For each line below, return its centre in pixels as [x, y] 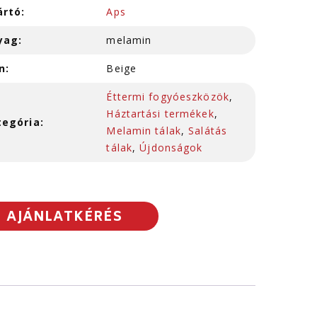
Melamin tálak [144, 131]
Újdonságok [171, 148]
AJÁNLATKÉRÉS [64, 218]
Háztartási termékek [160, 114]
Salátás [208, 131]
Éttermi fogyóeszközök [168, 97]
